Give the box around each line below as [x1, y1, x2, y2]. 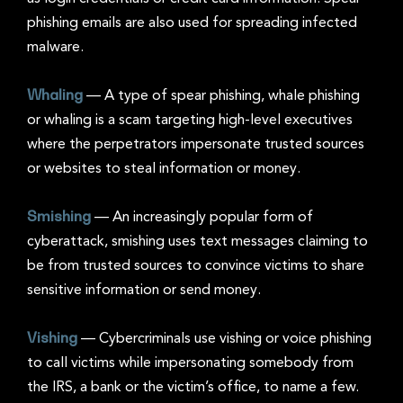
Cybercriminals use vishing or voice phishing [99, 331, 372, 346]
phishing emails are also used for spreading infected [27, 15, 357, 31]
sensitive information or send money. [27, 282, 261, 298]
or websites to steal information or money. [27, 161, 300, 176]
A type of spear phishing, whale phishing [104, 88, 360, 103]
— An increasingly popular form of [91, 210, 313, 225]
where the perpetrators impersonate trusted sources [27, 137, 364, 152]
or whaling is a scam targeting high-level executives [27, 112, 353, 128]
